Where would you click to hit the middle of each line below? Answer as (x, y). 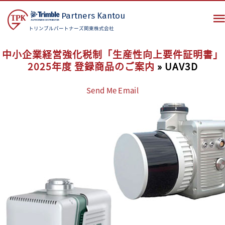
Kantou (111, 15)
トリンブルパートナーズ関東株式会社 (71, 28)
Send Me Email (113, 90)
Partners (79, 15)
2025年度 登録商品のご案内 (91, 66)
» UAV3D (176, 66)
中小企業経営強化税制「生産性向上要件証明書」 (113, 54)
